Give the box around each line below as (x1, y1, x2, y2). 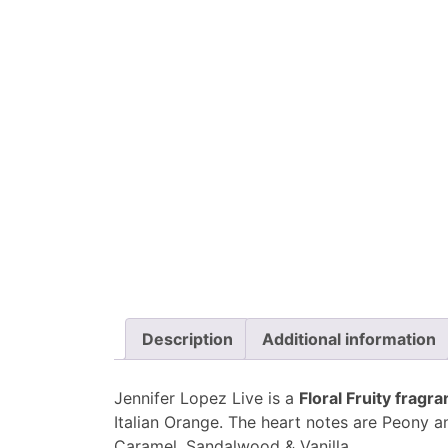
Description (142, 329, 233, 349)
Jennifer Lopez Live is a (114, 387, 299, 408)
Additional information (262, 329, 436, 349)
